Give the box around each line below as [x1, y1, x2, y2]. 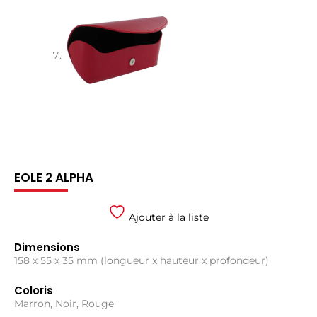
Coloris [14, 282, 53, 298]
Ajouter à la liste [126, 211, 209, 223]
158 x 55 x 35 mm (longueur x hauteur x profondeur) [14, 254, 269, 266]
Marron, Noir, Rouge [14, 297, 114, 309]
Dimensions [14, 239, 80, 255]
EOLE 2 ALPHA [14, 168, 93, 186]
